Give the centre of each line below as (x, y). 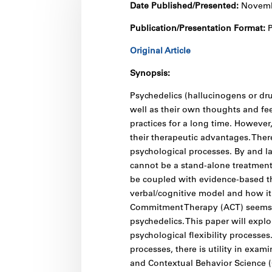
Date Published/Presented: (185, 6)
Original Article (161, 51)
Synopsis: (150, 74)
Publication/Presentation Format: (199, 29)
